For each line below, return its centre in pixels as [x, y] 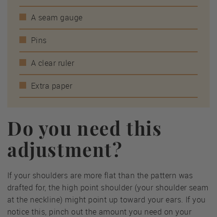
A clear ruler [53, 63]
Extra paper [52, 86]
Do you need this [85, 128]
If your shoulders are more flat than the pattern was [100, 176]
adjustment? [65, 149]
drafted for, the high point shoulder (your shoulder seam [108, 188]
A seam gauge [57, 18]
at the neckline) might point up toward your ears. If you [107, 200]
